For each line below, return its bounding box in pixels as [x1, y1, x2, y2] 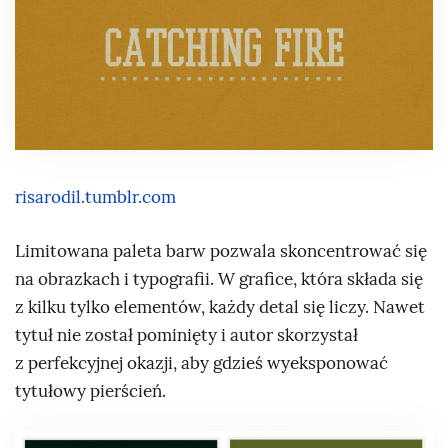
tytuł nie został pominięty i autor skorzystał [15, 324, 358, 346]
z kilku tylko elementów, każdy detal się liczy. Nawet [15, 296, 425, 318]
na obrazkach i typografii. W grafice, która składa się [15, 268, 423, 290]
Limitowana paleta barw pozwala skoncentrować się [15, 240, 427, 262]
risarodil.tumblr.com [15, 187, 176, 209]
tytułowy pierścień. [15, 380, 166, 402]
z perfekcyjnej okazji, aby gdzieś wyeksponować [15, 352, 388, 374]
